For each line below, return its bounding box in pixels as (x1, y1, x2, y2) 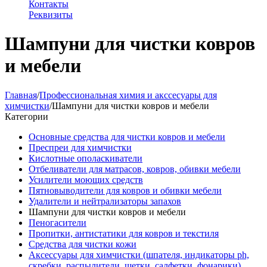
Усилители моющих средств (29, 174, 143, 185)
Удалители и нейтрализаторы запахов (29, 195, 181, 206)
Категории (5, 111, 48, 122)
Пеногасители (29, 217, 86, 228)
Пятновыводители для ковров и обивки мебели (29, 185, 222, 195)
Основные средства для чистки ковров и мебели (29, 131, 225, 142)
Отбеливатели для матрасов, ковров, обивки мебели (29, 163, 241, 174)
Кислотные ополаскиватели (29, 153, 142, 163)
